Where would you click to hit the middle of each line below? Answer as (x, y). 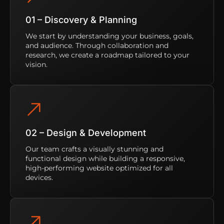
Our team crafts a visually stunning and (94, 149)
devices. (39, 177)
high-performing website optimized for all (99, 168)
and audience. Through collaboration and (97, 45)
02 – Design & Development (86, 132)
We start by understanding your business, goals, (109, 36)
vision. (36, 64)
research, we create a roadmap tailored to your (107, 55)
